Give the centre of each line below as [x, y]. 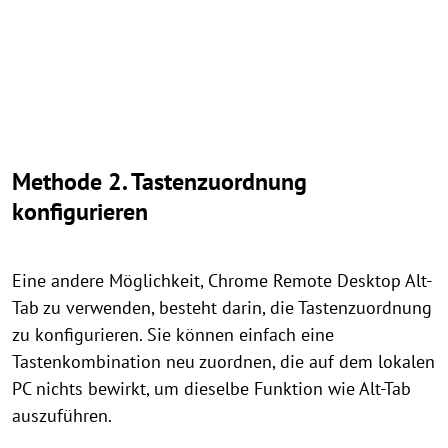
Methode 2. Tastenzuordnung [159, 181]
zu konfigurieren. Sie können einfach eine [173, 334]
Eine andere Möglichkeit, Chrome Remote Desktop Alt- [222, 280]
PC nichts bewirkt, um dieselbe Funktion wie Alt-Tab [211, 388]
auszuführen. [62, 415]
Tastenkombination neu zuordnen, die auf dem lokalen [223, 361]
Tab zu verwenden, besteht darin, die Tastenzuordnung [222, 307]
